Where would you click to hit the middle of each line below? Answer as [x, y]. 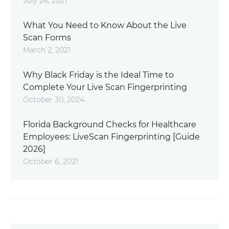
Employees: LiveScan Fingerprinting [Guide [111, 136]
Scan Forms [47, 37]
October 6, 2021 [51, 161]
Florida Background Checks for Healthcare [110, 124]
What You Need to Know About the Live [105, 25]
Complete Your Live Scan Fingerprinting [105, 87]
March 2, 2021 [47, 50]
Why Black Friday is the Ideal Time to [98, 75]
